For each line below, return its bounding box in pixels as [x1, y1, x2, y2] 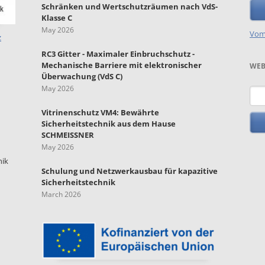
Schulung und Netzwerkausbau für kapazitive [41, 166, 218, 177]
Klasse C [41, 12, 72, 24]
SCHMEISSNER [41, 130, 94, 141]
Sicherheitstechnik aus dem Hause [41, 118, 176, 130]
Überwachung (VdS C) [41, 71, 122, 82]
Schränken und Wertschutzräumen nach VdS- [41, 1, 218, 12]
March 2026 [41, 189, 81, 200]
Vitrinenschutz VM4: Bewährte [41, 107, 159, 118]
